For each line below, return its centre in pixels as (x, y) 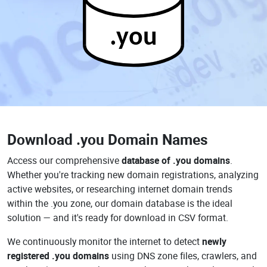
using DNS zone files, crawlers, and (183, 256)
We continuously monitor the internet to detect (105, 241)
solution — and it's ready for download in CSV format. (118, 218)
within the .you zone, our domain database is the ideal (120, 203)
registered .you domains (58, 256)
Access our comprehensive (64, 160)
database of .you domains (176, 160)
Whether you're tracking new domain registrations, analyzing (133, 175)
